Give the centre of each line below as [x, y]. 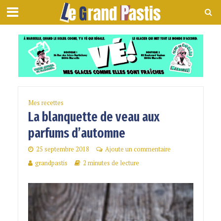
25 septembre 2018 [62, 149]
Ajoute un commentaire [138, 149]
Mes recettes [46, 103]
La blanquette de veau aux [94, 117]
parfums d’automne [76, 133]
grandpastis [51, 163]
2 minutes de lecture [111, 163]
